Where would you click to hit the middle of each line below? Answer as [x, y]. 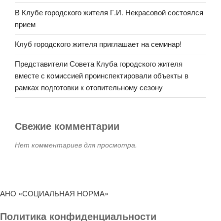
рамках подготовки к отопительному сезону [89, 87]
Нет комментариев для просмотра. [76, 144]
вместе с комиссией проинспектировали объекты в [102, 75]
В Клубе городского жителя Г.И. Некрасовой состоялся [109, 12]
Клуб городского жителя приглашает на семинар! [98, 44]
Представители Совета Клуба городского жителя [99, 63]
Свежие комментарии [67, 125]
